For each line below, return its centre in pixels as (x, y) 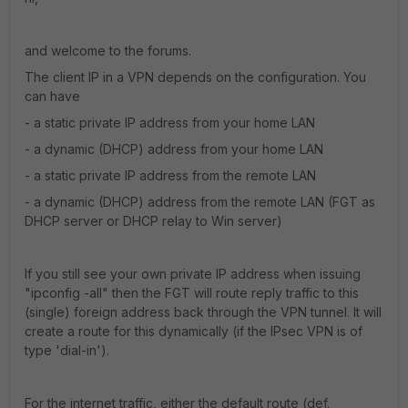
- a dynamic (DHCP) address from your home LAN (174, 149)
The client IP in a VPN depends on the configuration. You (195, 77)
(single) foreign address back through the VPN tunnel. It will (203, 312)
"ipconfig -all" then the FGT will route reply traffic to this (192, 293)
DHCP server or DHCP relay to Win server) (153, 221)
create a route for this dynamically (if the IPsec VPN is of (194, 331)
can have (52, 96)
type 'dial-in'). (67, 350)
